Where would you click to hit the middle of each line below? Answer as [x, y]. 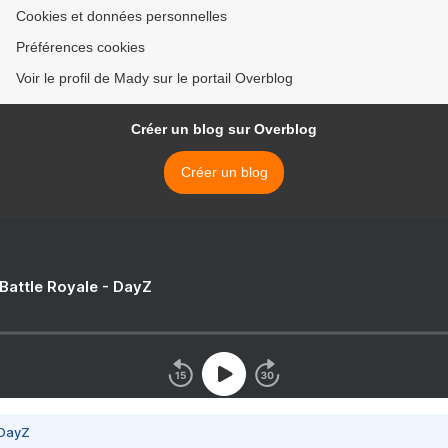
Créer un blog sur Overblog [224, 128]
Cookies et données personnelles [121, 15]
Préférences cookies [80, 46]
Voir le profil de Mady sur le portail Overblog [154, 77]
